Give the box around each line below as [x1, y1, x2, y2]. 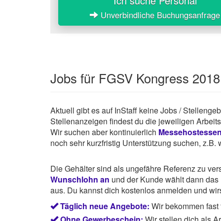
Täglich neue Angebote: [60, 200, 149, 212]
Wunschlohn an [50, 173, 110, 185]
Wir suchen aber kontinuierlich [50, 126, 158, 138]
